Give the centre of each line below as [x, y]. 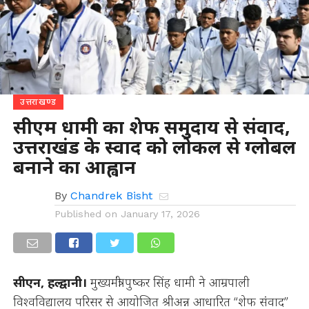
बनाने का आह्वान [74, 167]
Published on [86, 214]
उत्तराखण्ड [38, 102]
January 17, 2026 [160, 214]
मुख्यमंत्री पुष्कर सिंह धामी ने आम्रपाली [170, 282]
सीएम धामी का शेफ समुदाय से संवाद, [151, 127]
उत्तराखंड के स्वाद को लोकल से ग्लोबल [154, 147]
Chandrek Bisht [111, 196]
